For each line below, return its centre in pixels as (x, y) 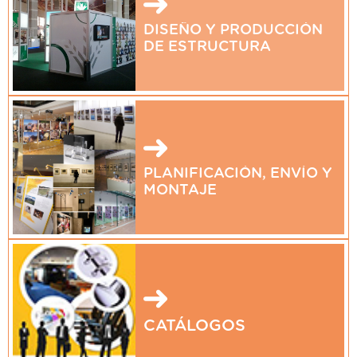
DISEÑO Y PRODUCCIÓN (233, 30)
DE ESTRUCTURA (207, 47)
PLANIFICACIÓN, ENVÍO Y (237, 173)
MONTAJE (180, 190)
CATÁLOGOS (194, 326)
